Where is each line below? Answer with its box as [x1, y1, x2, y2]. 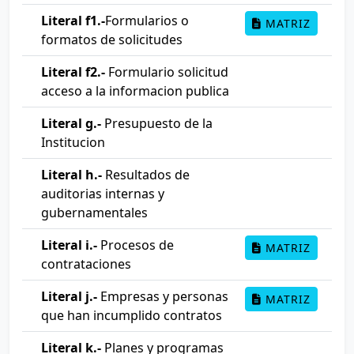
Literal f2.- [41, 63, 105, 81]
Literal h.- [41, 166, 102, 183]
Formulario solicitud [105, 63, 228, 81]
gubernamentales [41, 204, 148, 221]
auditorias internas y [41, 185, 164, 202]
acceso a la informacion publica [41, 82, 229, 100]
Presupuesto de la [101, 115, 213, 132]
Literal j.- [41, 288, 97, 305]
